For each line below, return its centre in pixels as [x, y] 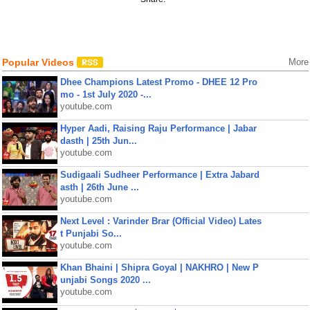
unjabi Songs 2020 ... [105, 280]
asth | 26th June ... [99, 187]
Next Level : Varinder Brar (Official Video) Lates [161, 221]
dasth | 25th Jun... [98, 141]
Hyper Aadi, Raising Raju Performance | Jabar [158, 128]
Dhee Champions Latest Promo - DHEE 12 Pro [158, 82]
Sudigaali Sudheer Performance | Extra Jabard [159, 175]
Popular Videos [39, 62]
